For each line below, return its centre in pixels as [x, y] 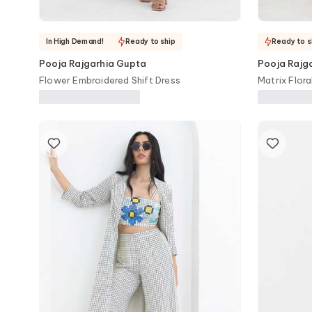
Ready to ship [150, 41]
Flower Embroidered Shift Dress [110, 80]
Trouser [275, 94]
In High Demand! [75, 41]
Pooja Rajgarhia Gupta [93, 63]
